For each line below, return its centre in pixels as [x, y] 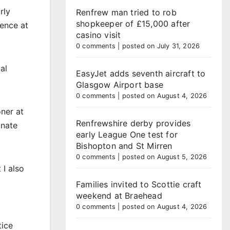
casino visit [99, 35]
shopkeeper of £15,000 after [133, 24]
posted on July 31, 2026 [161, 46]
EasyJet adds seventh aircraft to [141, 73]
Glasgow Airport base [120, 85]
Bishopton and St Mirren [124, 146]
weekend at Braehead [119, 196]
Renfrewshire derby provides [133, 123]
